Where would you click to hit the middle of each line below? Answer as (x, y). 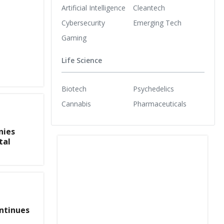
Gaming (74, 37)
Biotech (74, 88)
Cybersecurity (83, 22)
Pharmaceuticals (160, 103)
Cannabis (76, 103)
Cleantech (149, 7)
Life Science (82, 60)
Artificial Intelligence (93, 7)
